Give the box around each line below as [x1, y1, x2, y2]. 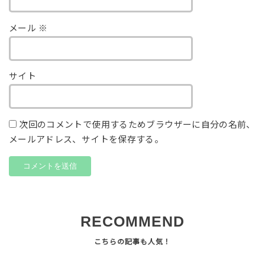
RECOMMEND [80, 214, 185, 230]
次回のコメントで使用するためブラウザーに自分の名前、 [19, 120, 256, 130]
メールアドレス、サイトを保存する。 [8, 135, 164, 145]
